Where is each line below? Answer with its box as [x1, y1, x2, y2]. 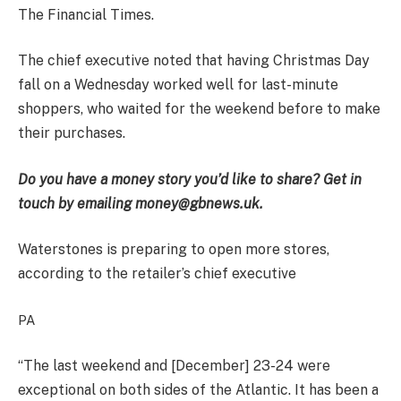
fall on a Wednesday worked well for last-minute [18, 76, 338, 94]
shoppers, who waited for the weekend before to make [18, 100, 380, 118]
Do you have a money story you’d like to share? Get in [18, 170, 362, 188]
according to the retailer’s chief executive [18, 265, 296, 283]
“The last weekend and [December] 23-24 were [18, 357, 330, 375]
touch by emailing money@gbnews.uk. [18, 194, 263, 212]
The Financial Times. [18, 5, 154, 23]
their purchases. [18, 124, 125, 142]
